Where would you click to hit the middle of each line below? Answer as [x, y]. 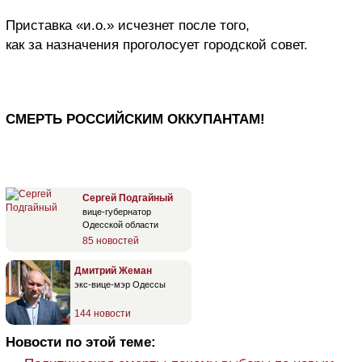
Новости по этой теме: [81, 342]
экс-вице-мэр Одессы [120, 284]
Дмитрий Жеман [113, 270]
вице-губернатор [117, 211]
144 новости [103, 313]
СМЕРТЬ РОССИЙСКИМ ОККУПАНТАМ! [135, 119]
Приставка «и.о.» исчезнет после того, [128, 25]
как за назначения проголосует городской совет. [157, 44]
